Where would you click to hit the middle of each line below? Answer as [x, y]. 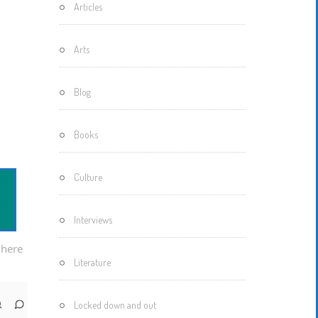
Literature [92, 262]
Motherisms [75, 17]
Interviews [93, 219]
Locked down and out [115, 305]
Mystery [66, 43]
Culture [88, 177]
